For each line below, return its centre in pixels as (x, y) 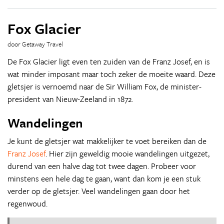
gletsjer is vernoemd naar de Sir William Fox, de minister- (104, 86)
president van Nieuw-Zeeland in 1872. (70, 99)
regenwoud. (27, 203)
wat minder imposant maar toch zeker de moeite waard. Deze (111, 74)
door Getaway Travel (35, 44)
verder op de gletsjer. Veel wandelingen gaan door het (99, 191)
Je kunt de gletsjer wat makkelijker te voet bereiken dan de (107, 141)
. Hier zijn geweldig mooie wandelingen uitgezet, (127, 153)
